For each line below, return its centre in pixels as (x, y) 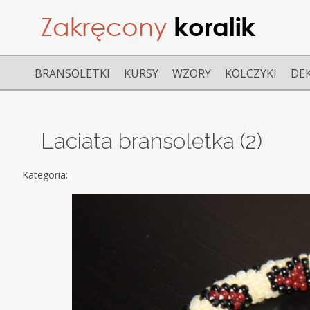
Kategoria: (48, 175)
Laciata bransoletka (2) (152, 140)
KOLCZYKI (251, 73)
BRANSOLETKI (72, 73)
